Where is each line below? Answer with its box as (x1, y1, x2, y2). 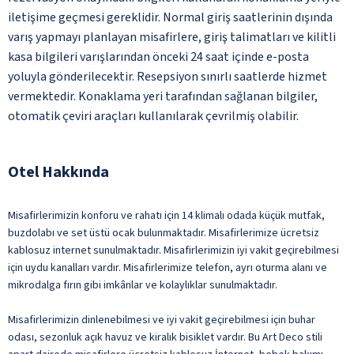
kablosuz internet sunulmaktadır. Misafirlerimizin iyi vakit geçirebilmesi (8, 242, 339, 258)
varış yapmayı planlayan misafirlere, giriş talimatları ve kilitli (8, 28, 336, 46)
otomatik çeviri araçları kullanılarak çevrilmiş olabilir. (8, 107, 299, 125)
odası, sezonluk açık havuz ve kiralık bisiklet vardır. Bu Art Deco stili (8, 329, 322, 345)
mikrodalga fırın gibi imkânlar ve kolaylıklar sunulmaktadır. (8, 277, 277, 293)
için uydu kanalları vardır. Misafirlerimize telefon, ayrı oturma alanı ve (8, 259, 327, 276)
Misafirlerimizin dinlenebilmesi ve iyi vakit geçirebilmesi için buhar (8, 311, 315, 328)
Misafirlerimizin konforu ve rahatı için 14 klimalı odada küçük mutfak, (8, 207, 325, 224)
